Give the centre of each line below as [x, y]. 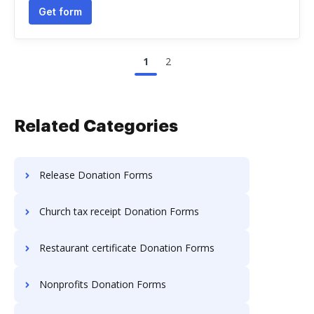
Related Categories [96, 126]
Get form [60, 12]
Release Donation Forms [96, 175]
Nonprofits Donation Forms [103, 284]
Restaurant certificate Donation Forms [127, 248]
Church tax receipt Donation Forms [119, 211]
